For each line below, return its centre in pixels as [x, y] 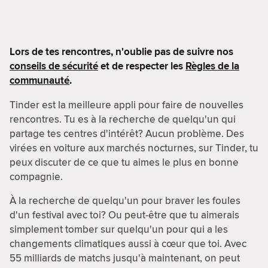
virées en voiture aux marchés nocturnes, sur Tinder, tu [134, 147]
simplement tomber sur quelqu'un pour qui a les [119, 229]
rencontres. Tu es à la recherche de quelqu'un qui [123, 119]
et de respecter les [142, 66]
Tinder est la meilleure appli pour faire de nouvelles [127, 104]
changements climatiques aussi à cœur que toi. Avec [128, 243]
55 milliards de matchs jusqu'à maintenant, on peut [125, 258]
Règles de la [212, 66]
